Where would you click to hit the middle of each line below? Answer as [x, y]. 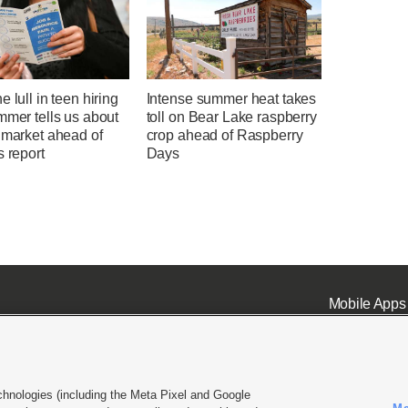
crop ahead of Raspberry [224, 136]
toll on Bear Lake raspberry [231, 117]
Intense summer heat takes [231, 99]
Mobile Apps [367, 303]
